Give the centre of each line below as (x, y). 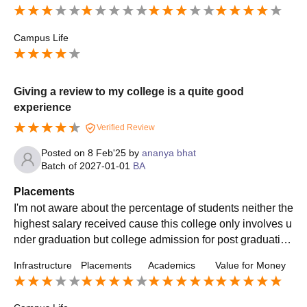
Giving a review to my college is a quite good (129, 91)
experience (42, 107)
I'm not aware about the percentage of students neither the (153, 208)
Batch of (60, 165)
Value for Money (250, 265)
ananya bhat (169, 152)
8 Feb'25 (107, 152)
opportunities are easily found (85, 255)
